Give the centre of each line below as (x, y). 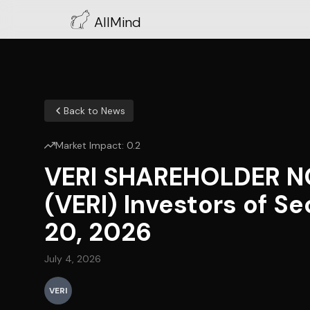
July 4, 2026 (73, 259)
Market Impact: (91, 145)
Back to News (94, 111)
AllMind (118, 22)
